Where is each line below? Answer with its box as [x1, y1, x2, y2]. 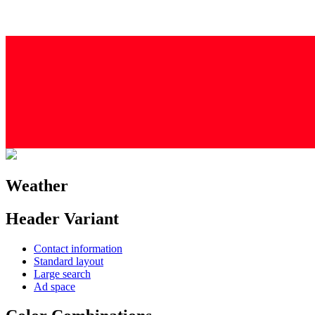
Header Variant [6, 209, 119, 228]
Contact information [34, 242, 122, 255]
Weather [6, 176, 68, 195]
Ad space [34, 280, 75, 292]
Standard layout [34, 255, 103, 267]
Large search [34, 267, 91, 280]
